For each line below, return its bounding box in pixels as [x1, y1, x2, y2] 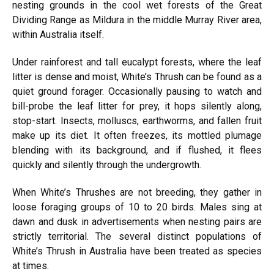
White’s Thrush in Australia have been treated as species [12, 245, 262, 257]
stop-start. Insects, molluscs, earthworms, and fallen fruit [12, 115, 262, 127]
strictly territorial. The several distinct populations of [12, 231, 262, 242]
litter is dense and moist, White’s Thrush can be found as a [12, 71, 262, 83]
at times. [12, 260, 49, 272]
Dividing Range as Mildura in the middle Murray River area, [12, 14, 262, 26]
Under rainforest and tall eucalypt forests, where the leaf [12, 56, 262, 68]
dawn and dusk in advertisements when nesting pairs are [12, 216, 262, 228]
